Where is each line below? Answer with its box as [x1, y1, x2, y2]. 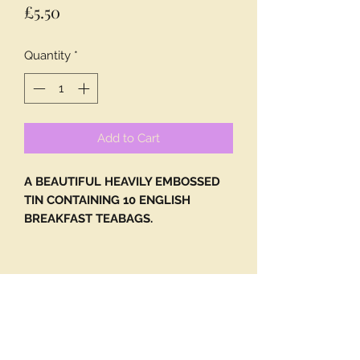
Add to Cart [97, 131, 160, 146]
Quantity [24, 47, 71, 63]
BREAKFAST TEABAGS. [24, 211, 153, 227]
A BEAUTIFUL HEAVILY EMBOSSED [24, 174, 220, 190]
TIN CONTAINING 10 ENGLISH [24, 193, 190, 208]
